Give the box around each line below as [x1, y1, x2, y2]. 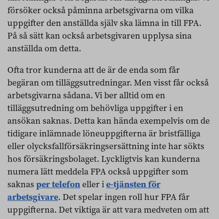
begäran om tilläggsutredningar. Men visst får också [7, 77, 209, 88]
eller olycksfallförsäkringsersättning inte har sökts [7, 140, 204, 152]
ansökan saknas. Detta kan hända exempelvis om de [7, 115, 210, 127]
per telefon [36, 178, 80, 190]
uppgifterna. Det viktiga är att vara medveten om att [7, 204, 209, 216]
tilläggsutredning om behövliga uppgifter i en [7, 102, 183, 114]
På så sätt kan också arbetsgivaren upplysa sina [7, 30, 192, 42]
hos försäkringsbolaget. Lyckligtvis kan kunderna [7, 153, 200, 165]
